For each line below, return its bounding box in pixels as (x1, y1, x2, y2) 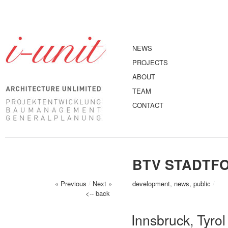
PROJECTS (132, 58, 168, 67)
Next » (93, 179, 112, 188)
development (132, 179, 170, 188)
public (193, 179, 211, 188)
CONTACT (132, 100, 163, 110)
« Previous (55, 179, 87, 188)
